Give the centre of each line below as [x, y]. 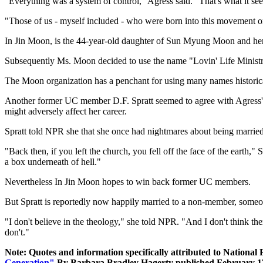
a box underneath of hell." [53, 161]
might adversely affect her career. [66, 111]
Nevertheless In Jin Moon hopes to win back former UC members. [128, 181]
